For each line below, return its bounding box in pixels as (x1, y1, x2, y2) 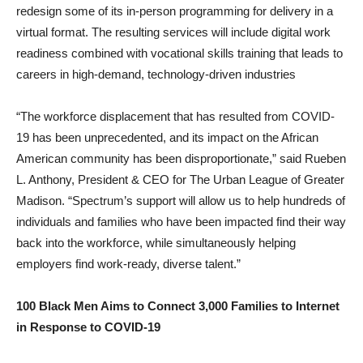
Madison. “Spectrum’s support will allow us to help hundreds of (16, 194, 345, 207)
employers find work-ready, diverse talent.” (16, 257, 241, 271)
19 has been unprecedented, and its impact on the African (16, 130, 318, 144)
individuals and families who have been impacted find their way (16, 215, 346, 228)
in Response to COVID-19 (16, 320, 160, 334)
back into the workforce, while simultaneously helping (16, 236, 296, 250)
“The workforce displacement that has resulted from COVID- (16, 109, 335, 123)
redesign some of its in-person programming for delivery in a (16, 4, 333, 18)
